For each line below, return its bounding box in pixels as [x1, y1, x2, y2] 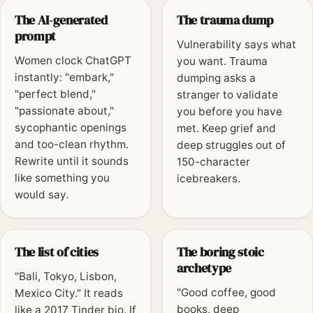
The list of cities [15, 243, 99, 261]
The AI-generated [15, 11, 108, 29]
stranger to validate [177, 88, 278, 102]
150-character [177, 155, 250, 169]
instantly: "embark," [15, 71, 114, 85]
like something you [15, 171, 110, 185]
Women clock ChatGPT [15, 54, 131, 68]
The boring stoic [177, 243, 264, 261]
